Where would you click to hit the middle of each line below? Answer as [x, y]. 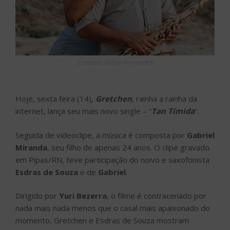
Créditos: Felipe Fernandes [115, 63]
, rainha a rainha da [165, 99]
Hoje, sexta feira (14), [55, 99]
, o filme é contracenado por [157, 196]
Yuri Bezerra [83, 196]
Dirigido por [37, 196]
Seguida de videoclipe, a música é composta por [101, 135]
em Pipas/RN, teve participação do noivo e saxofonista [112, 159]
